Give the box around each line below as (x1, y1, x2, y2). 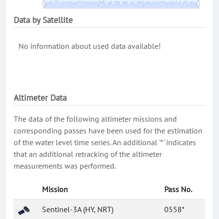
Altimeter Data (14, 92, 66, 103)
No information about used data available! (19, 41, 161, 51)
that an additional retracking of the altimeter (14, 149, 162, 159)
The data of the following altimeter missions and (14, 114, 177, 124)
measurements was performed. (14, 161, 116, 171)
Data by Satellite (14, 15, 73, 25)
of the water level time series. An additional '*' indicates (14, 137, 196, 147)
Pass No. (164, 184, 192, 194)
